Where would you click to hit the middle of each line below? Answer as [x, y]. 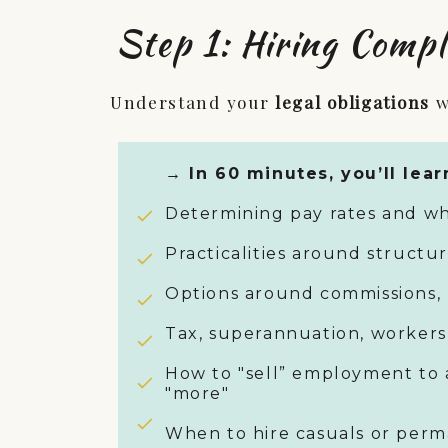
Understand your [192, 102]
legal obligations [352, 102]
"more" [197, 393]
